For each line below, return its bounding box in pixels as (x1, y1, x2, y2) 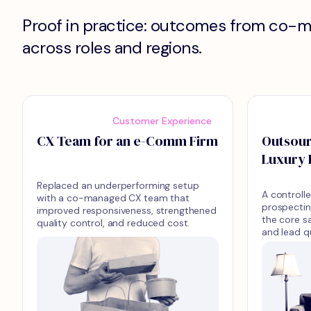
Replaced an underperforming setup (37, 179, 199, 192)
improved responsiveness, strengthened (37, 204, 217, 217)
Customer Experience (112, 115, 212, 127)
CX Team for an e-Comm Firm (37, 131, 218, 151)
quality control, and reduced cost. (37, 217, 190, 229)
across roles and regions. (22, 37, 203, 58)
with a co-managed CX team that (37, 192, 190, 204)
